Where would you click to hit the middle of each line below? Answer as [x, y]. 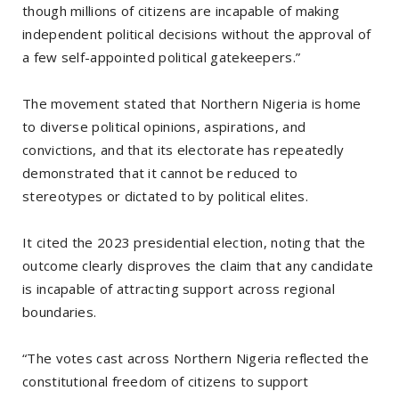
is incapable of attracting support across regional [179, 289]
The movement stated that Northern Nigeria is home [192, 104]
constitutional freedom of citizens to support [166, 382]
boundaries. [61, 312]
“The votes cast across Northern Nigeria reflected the [195, 358]
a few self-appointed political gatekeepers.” [162, 57]
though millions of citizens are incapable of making [181, 11]
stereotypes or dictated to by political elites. [166, 196]
